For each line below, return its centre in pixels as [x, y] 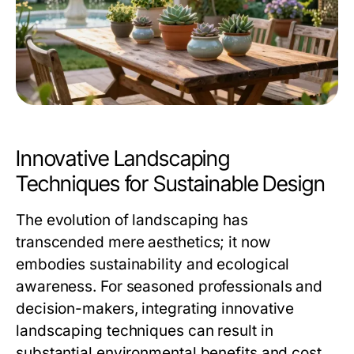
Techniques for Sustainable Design [171, 184]
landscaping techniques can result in [145, 331]
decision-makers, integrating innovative [155, 309]
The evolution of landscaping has [132, 220]
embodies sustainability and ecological [153, 264]
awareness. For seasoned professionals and [169, 286]
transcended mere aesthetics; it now [143, 242]
